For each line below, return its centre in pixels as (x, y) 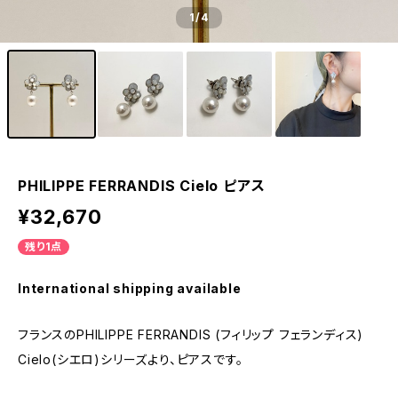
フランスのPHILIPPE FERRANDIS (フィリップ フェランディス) (191, 334)
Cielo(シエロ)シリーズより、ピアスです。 (131, 359)
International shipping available (130, 288)
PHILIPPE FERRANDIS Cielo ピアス (142, 186)
